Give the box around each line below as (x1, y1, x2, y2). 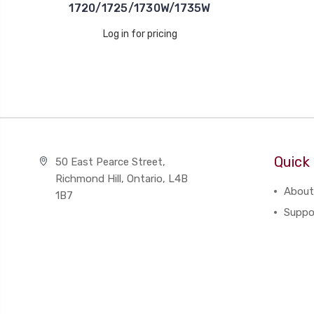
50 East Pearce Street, (55, 156, 165, 168)
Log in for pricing (102, 28, 177, 40)
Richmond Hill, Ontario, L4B (55, 172, 188, 185)
